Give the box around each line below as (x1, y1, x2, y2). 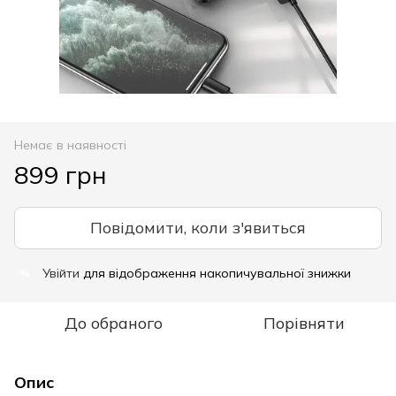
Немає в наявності (14, 136, 126, 153)
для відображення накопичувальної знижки (80, 264, 351, 281)
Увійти (42, 264, 80, 281)
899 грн (14, 158, 107, 190)
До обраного (64, 312, 163, 333)
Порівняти (263, 312, 345, 333)
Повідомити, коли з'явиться (90, 217, 306, 238)
